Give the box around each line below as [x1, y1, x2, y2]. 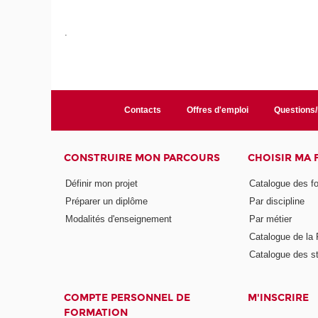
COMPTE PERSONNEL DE [64, 292, 191, 305]
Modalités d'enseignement [65, 213, 172, 224]
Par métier [248, 213, 292, 224]
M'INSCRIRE [247, 292, 309, 305]
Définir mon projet [65, 177, 138, 189]
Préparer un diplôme [65, 195, 148, 207]
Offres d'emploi [186, 105, 248, 116]
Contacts [124, 105, 161, 116]
